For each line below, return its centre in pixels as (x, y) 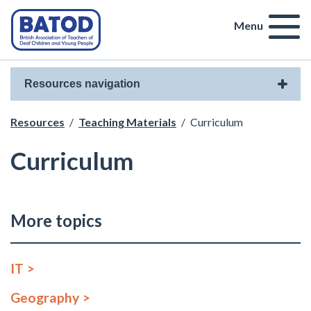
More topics (56, 220)
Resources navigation (82, 84)
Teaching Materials (127, 122)
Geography (45, 297)
